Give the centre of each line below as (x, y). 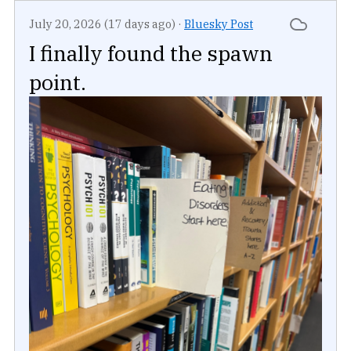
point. (58, 81)
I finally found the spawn (151, 52)
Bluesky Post (219, 24)
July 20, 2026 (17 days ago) (102, 24)
